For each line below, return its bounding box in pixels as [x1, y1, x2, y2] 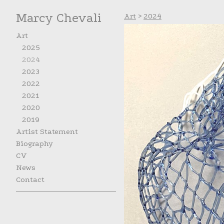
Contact [16, 175, 44, 184]
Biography [16, 139, 53, 148]
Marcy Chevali [16, 11, 101, 25]
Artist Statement [16, 127, 78, 136]
